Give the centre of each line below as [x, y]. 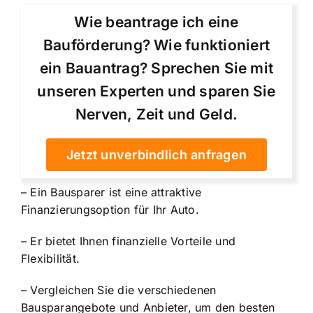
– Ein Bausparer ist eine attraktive [111, 192]
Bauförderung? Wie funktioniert [156, 45]
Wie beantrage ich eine [156, 22]
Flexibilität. [51, 258]
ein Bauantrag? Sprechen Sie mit [156, 68]
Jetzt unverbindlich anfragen [156, 154]
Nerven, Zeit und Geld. [156, 114]
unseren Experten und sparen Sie [156, 91]
